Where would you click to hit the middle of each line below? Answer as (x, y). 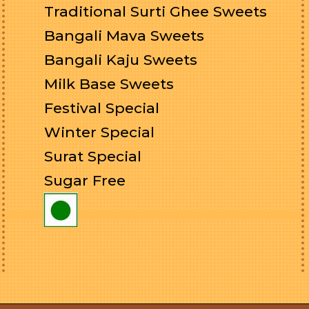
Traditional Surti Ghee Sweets (156, 11)
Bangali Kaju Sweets (121, 60)
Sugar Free (85, 180)
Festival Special (102, 108)
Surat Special (93, 156)
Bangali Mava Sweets (124, 36)
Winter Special (100, 132)
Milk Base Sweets (109, 84)
